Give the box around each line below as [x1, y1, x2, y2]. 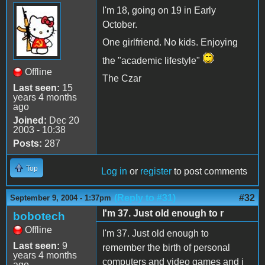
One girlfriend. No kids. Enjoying [102, 37, 238, 47]
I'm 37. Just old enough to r [102, 208, 224, 218]
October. [102, 19, 137, 30]
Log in [101, 166, 127, 176]
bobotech [13, 209, 65, 222]
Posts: [13, 138, 42, 148]
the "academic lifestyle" [102, 55, 202, 66]
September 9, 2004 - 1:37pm [10, 193, 111, 202]
